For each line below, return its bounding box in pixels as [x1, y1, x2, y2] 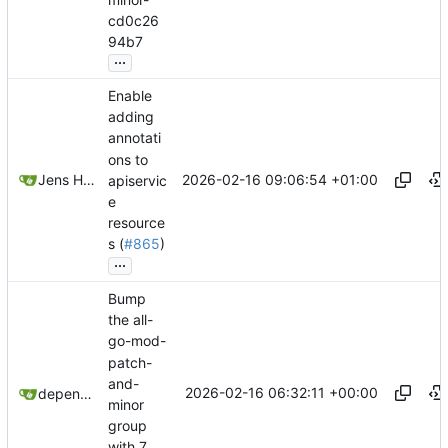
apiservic [108, 171, 167, 189]
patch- [108, 353, 152, 371]
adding [108, 108, 154, 126]
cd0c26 [108, 11, 159, 29]
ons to [108, 150, 148, 168]
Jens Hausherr [83, 171, 95, 189]
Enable [108, 87, 152, 105]
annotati [108, 129, 161, 147]
